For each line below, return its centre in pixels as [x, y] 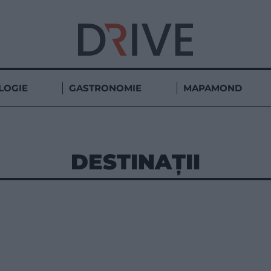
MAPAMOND [212, 88]
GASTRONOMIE [106, 88]
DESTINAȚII [135, 162]
